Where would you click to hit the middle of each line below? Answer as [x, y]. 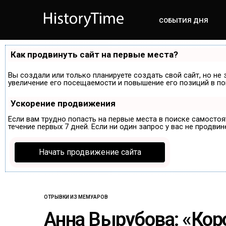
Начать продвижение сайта [90, 152]
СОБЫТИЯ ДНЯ [184, 20]
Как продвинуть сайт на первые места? [94, 54]
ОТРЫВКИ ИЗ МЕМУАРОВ [76, 197]
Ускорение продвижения [63, 103]
